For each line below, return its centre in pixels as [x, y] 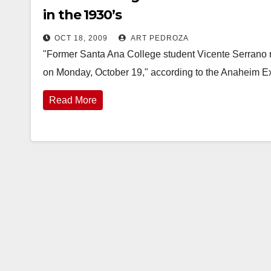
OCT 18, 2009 [81, 38]
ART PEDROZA [159, 38]
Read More [73, 100]
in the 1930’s [82, 15]
